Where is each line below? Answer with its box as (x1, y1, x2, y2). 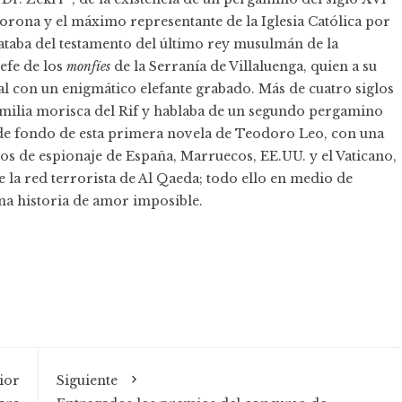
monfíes (66, 58, 114, 75)
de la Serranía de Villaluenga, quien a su (114, 58, 377, 75)
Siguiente (56, 372, 118, 389)
